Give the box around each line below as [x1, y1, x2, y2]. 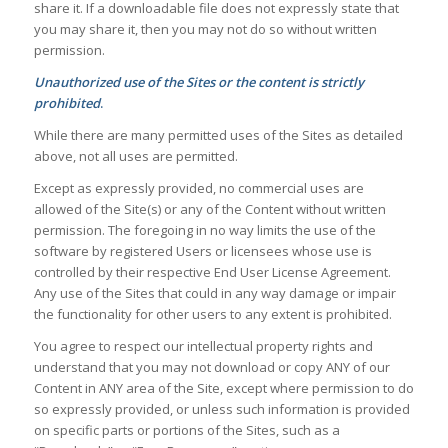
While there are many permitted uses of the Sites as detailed [33, 126, 403, 145]
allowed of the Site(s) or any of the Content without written [33, 200, 386, 219]
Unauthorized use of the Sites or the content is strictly [33, 73, 364, 92]
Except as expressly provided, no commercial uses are [33, 179, 364, 198]
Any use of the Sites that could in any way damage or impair [33, 284, 396, 303]
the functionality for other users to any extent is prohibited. [33, 305, 392, 324]
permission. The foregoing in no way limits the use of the [33, 221, 376, 240]
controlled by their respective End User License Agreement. [33, 263, 391, 282]
